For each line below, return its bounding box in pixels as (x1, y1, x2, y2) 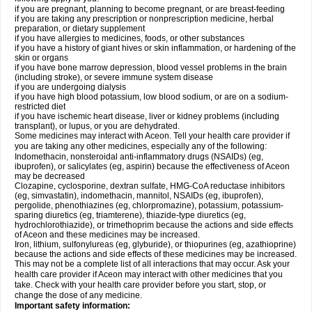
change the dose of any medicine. (15, 290, 142, 300)
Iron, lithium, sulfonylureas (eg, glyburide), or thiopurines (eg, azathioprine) (15, 240, 296, 249)
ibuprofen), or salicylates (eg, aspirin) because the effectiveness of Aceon (15, 162, 290, 171)
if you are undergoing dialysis (15, 82, 126, 92)
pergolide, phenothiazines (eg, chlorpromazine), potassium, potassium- (15, 201, 283, 210)
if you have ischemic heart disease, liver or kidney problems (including (15, 111, 279, 121)
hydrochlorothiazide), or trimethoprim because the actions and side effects (15, 220, 293, 230)
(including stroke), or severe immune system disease (15, 72, 213, 82)
